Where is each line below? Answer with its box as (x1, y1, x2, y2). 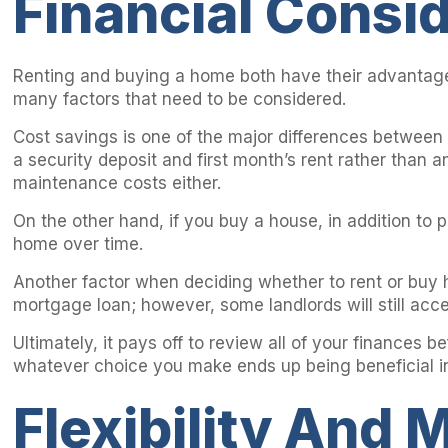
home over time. (13, 234, 144, 255)
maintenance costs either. (13, 173, 222, 194)
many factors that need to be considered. (13, 89, 347, 110)
